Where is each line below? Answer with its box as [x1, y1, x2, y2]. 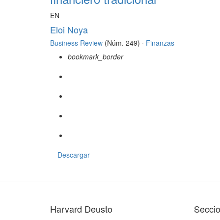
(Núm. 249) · [103, 38, 146, 48]
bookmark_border [68, 52, 123, 62]
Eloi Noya [50, 23, 88, 36]
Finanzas [146, 38, 174, 48]
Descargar [57, 150, 90, 160]
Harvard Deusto [50, 202, 112, 216]
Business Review [50, 38, 103, 48]
